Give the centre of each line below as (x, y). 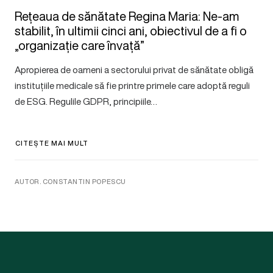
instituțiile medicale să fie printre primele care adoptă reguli (132, 85)
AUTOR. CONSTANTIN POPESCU (70, 181)
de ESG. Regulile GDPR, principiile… (86, 101)
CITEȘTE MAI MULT (52, 143)
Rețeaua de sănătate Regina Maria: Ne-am (127, 16)
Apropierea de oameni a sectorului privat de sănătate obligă (134, 69)
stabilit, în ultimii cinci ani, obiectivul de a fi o (131, 30)
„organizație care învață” (80, 45)
